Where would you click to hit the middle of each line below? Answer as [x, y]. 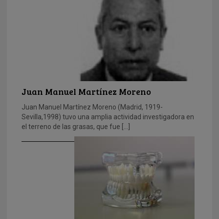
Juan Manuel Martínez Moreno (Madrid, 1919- [92, 107]
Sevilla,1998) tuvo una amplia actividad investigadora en [108, 117]
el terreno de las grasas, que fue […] [76, 127]
